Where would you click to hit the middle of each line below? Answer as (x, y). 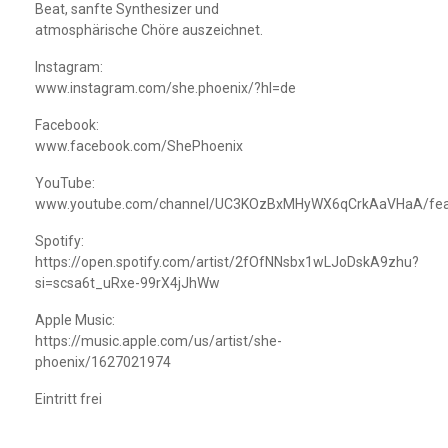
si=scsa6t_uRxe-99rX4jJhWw (127, 283)
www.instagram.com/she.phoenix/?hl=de (165, 88)
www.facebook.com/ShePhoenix (139, 146)
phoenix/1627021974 (103, 362)
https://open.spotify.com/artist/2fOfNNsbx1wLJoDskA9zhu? (227, 262)
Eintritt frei (68, 399)
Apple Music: (75, 320)
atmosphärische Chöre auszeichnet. (149, 30)
